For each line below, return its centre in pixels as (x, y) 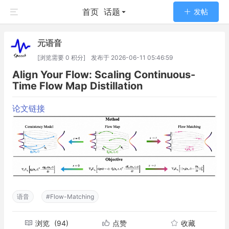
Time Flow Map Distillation (77, 86)
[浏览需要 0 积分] (62, 58)
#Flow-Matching (70, 196)
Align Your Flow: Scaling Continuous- (104, 75)
